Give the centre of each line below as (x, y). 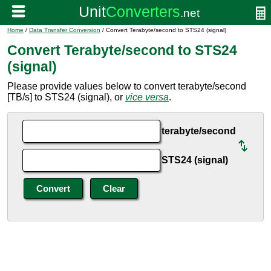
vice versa (147, 97)
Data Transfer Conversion (65, 30)
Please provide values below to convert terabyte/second (127, 86)
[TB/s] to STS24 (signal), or (66, 97)
